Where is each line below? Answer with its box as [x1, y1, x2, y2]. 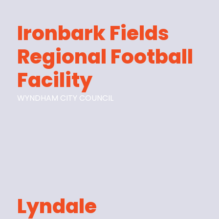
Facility [17, 66, 93, 94]
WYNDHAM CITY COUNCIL [17, 92, 114, 104]
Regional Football [17, 43, 194, 71]
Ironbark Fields [17, 20, 170, 47]
